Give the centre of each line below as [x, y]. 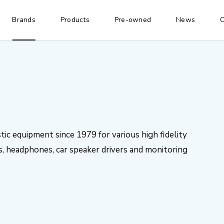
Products [75, 20]
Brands [24, 20]
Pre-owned [132, 20]
